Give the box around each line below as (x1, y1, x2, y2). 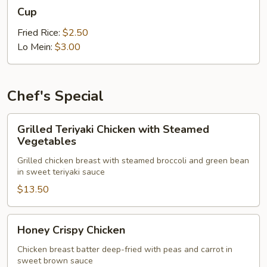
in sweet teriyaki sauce (17, 166, 105, 178)
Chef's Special (7, 86, 104, 105)
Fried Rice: (17, 26, 63, 39)
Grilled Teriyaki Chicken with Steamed (17, 122, 209, 136)
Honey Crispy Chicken (17, 223, 125, 237)
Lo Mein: (17, 41, 55, 54)
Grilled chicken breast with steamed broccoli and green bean (17, 155, 249, 166)
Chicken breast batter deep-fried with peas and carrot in (17, 244, 232, 255)
